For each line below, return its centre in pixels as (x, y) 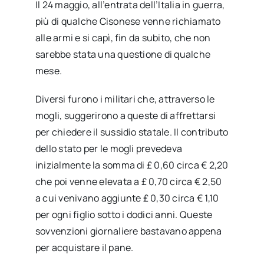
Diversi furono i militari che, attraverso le (125, 99)
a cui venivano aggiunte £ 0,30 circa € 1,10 (127, 198)
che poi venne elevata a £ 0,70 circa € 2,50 (128, 181)
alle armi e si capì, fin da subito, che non (123, 37)
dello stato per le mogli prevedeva (109, 148)
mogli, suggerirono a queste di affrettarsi (126, 115)
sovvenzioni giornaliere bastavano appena (128, 231)
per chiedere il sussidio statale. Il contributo (132, 132)
